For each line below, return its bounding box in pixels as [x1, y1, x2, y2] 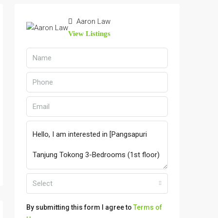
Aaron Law [74, 17, 110, 26]
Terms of [133, 203, 162, 212]
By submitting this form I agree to [26, 203, 133, 212]
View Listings [68, 30, 110, 38]
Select [33, 179, 53, 188]
